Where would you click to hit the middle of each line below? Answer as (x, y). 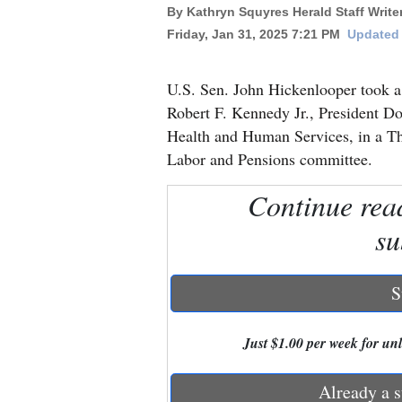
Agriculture (51, 285)
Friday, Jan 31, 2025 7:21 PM (253, 34)
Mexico (37, 66)
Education (47, 195)
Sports (35, 364)
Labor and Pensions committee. (270, 159)
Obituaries (47, 324)
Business (41, 235)
